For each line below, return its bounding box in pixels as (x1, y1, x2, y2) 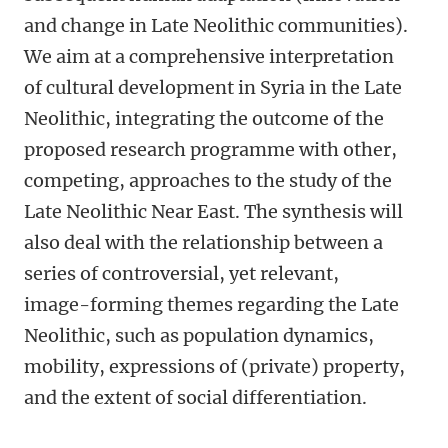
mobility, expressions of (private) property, (24, 355, 405, 378)
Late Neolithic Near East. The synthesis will (24, 200, 403, 223)
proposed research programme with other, (24, 138, 397, 161)
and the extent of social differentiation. (24, 386, 375, 409)
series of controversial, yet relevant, (24, 262, 339, 285)
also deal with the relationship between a (24, 231, 383, 254)
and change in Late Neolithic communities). (24, 14, 408, 37)
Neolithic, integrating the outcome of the (24, 107, 384, 130)
